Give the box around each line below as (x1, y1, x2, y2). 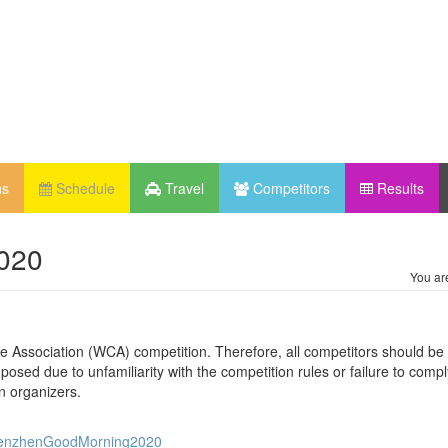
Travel (161, 177, 204, 198)
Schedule (52, 177, 115, 198)
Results (373, 177, 424, 198)
